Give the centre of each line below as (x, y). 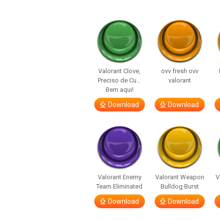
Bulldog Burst (179, 186)
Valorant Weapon (179, 177)
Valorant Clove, (120, 71)
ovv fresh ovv (179, 71)
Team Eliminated (120, 186)
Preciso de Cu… (120, 80)
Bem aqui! (119, 90)
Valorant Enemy (119, 177)
